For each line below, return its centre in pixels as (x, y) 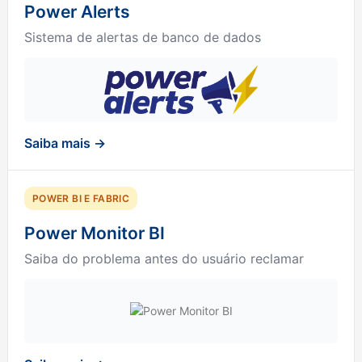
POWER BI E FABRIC (81, 198)
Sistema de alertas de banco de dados (143, 37)
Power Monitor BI (95, 233)
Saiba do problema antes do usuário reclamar (164, 258)
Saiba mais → (65, 143)
